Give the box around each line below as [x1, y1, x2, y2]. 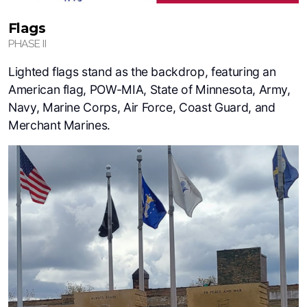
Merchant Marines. [8, 118, 111, 132]
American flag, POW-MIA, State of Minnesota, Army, [8, 82, 291, 97]
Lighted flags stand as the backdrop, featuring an [8, 64, 276, 79]
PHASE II [8, 38, 47, 50]
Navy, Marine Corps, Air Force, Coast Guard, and [8, 100, 275, 114]
